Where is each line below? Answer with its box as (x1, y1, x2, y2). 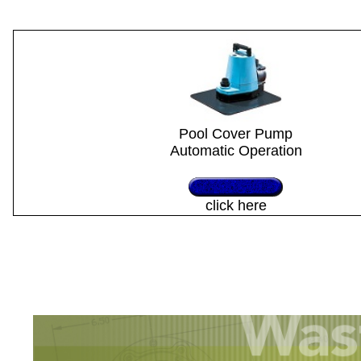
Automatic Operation (169, 143, 302, 159)
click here (205, 197, 267, 214)
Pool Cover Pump (179, 126, 293, 142)
